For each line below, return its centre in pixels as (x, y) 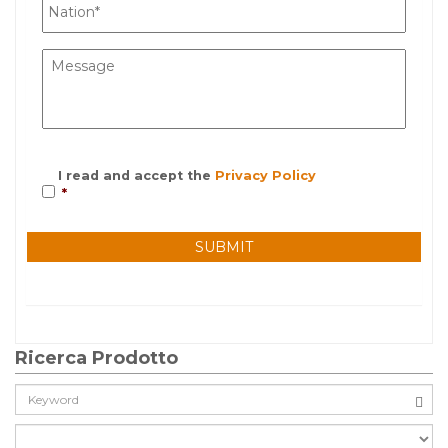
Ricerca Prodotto (96, 358)
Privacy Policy (265, 176)
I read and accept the (136, 176)
